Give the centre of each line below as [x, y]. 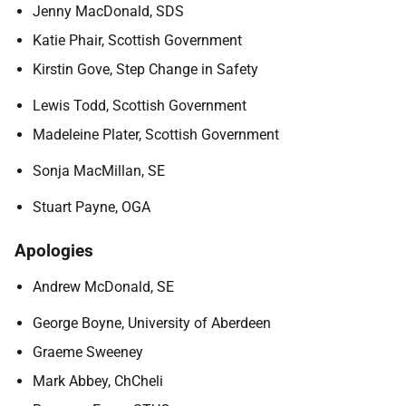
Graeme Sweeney [88, 352]
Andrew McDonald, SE [103, 287]
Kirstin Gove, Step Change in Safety [145, 69]
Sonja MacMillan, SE [99, 171]
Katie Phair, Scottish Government [137, 40]
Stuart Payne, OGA [92, 207]
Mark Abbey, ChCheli [98, 381]
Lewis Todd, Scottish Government [140, 106]
